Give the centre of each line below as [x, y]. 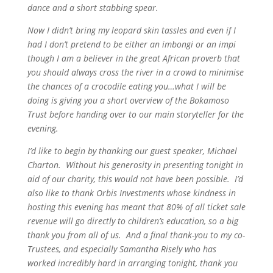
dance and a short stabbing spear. [93, 8]
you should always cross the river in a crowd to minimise [135, 72]
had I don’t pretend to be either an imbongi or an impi [131, 44]
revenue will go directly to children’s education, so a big [133, 221]
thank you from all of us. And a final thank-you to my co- [136, 235]
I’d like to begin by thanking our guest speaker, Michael [132, 151]
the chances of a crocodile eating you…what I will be [126, 86]
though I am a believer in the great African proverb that [133, 58]
